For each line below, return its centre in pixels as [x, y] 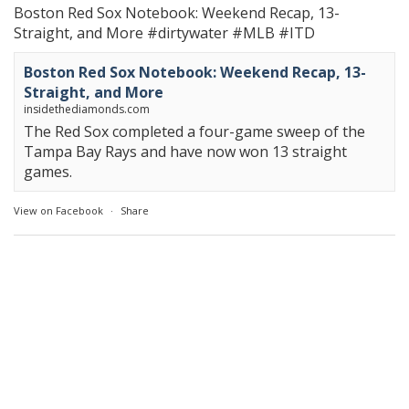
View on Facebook [58, 211]
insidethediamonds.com [87, 110]
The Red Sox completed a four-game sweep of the [194, 132]
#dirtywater [188, 33]
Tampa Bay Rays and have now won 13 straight [185, 152]
